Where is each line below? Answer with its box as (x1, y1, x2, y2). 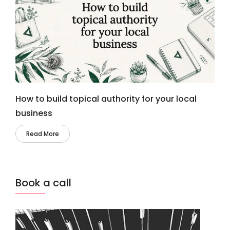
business (15, 107, 52, 119)
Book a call (15, 176, 71, 190)
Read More (26, 129, 59, 138)
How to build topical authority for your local (15, 92, 197, 105)
